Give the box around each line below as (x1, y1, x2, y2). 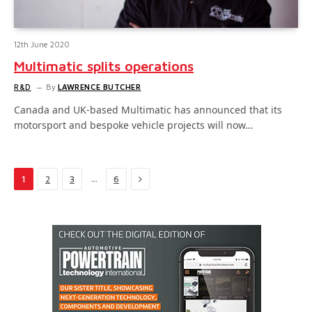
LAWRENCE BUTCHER (57, 82, 141, 91)
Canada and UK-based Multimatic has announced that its (14, 103, 282, 116)
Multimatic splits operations (14, 58, 194, 74)
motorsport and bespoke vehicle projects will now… (14, 118, 253, 132)
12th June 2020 (14, 40, 70, 49)
